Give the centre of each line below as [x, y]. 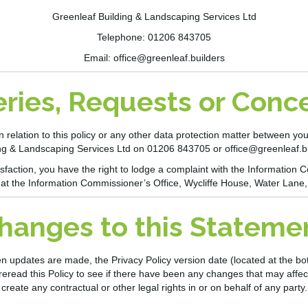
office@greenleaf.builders [169, 58]
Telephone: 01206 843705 [154, 37]
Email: [98, 58]
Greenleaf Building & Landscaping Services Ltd [154, 17]
